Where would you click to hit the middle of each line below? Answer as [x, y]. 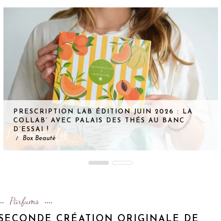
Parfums [24, 201]
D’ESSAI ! [31, 130]
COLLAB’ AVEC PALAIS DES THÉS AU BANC [99, 121]
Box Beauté [39, 139]
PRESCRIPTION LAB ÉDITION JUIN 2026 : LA [103, 112]
